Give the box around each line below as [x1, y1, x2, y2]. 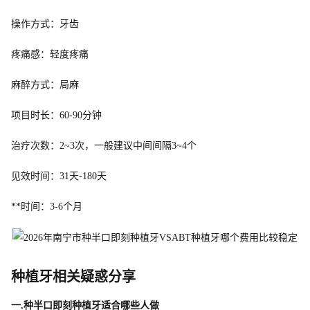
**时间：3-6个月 [11, 201, 82, 212]
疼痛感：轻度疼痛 [11, 48, 89, 60]
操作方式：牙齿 [11, 18, 79, 29]
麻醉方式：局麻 [11, 79, 79, 90]
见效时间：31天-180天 [11, 170, 107, 181]
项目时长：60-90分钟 [11, 109, 102, 120]
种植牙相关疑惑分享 [11, 268, 136, 284]
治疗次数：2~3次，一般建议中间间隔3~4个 [11, 140, 197, 151]
